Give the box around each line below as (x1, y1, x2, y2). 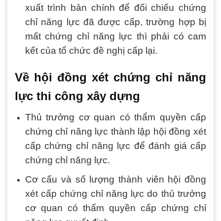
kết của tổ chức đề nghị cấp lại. (25, 45, 157, 56)
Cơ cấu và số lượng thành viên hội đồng (25, 174, 206, 184)
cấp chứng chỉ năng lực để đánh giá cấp (25, 141, 206, 151)
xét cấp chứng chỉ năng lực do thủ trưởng (25, 188, 206, 199)
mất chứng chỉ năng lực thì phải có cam (25, 31, 206, 42)
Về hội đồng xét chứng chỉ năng (15, 71, 206, 84)
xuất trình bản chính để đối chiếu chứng (25, 2, 206, 13)
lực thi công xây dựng (15, 89, 140, 103)
